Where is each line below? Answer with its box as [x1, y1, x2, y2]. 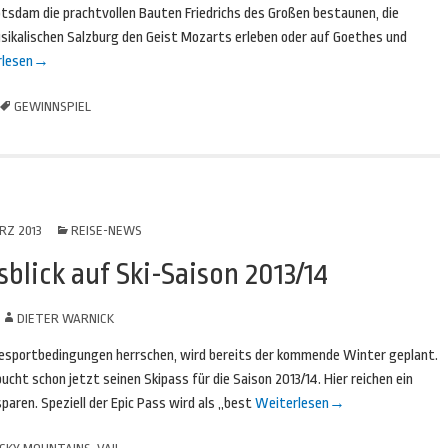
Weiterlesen [252, 395, 329, 412]
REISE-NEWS [71, 223, 142, 238]
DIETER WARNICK [17, 311, 114, 326]
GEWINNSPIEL [13, 99, 91, 114]
